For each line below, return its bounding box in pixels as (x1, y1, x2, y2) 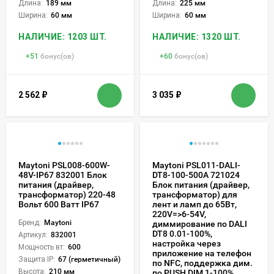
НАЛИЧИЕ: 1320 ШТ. (152, 31, 241, 42)
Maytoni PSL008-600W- (18, 160, 110, 170)
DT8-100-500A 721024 (152, 169, 240, 180)
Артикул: (18, 230, 48, 239)
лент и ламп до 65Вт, (152, 199, 237, 209)
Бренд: (18, 218, 41, 227)
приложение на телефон (152, 248, 251, 258)
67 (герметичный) (58, 254, 120, 264)
